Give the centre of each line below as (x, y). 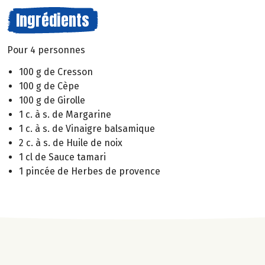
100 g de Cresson (56, 72)
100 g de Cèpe (49, 86)
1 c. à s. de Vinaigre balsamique (87, 128)
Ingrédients (53, 20)
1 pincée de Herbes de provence (90, 171)
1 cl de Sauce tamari (62, 157)
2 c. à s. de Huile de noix (71, 143)
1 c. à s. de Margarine (65, 114)
